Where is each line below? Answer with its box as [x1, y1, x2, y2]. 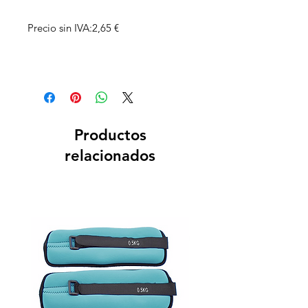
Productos [74, 126, 146, 145]
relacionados [65, 146, 155, 166]
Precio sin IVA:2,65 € [27, 21, 119, 35]
